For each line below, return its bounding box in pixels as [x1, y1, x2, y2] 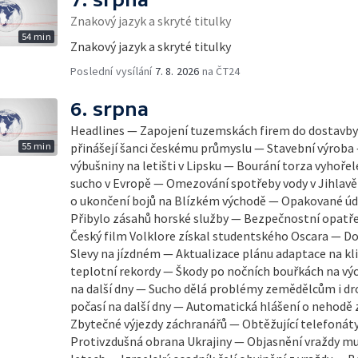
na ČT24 [199, 64, 241, 78]
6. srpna [70, 98, 149, 120]
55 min [21, 140, 51, 152]
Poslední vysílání [70, 64, 155, 78]
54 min [21, 30, 51, 42]
